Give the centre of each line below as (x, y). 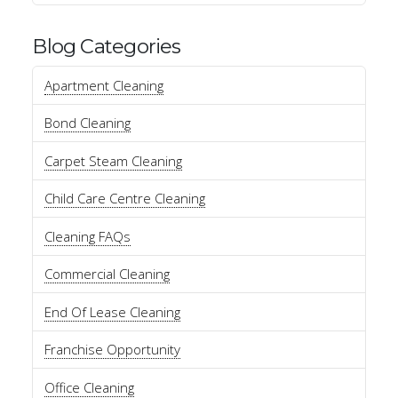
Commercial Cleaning (107, 274)
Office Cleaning (90, 387)
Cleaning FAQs (88, 236)
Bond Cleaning (88, 123)
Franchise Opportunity (113, 350)
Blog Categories (107, 46)
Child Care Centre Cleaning (125, 199)
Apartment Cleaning (104, 85)
